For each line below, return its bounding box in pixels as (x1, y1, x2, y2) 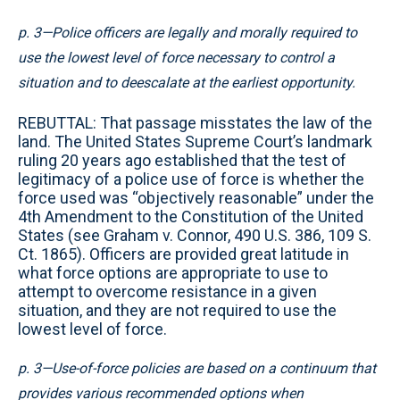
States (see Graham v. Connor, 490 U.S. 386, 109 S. (18, 226, 371, 245)
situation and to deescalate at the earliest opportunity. (18, 74, 355, 91)
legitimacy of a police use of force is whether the (18, 170, 364, 188)
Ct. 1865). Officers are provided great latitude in (18, 245, 349, 263)
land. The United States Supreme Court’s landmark (18, 132, 372, 151)
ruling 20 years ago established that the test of (18, 151, 346, 170)
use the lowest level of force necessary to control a (18, 49, 335, 66)
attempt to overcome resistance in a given (18, 282, 317, 301)
